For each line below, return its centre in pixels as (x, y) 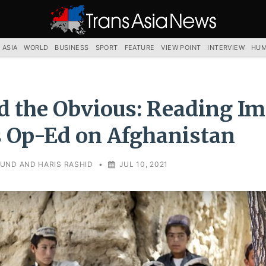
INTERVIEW (226, 47)
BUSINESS (72, 47)
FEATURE (140, 47)
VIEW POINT (181, 47)
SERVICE (65, 42)
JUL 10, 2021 (143, 164)
